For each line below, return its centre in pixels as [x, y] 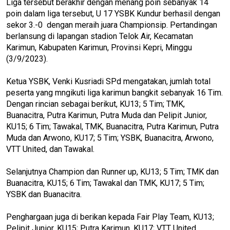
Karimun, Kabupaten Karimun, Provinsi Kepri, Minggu [99, 47]
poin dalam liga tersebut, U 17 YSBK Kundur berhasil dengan [113, 13]
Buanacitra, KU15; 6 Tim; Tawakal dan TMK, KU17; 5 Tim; [105, 183]
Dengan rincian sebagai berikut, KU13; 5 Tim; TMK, [95, 104]
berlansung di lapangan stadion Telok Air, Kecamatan [100, 36]
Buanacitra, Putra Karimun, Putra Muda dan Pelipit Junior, [107, 115]
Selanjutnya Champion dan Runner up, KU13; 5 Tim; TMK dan [112, 171]
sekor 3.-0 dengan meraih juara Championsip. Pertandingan [112, 25]
